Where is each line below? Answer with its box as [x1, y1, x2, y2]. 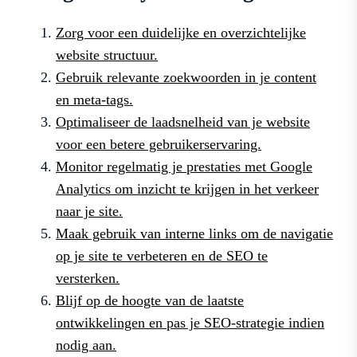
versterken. [56, 269, 120, 286]
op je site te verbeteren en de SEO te [56, 247, 268, 264]
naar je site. [56, 202, 123, 219]
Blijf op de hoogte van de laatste [56, 292, 244, 308]
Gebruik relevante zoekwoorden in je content [56, 69, 316, 85]
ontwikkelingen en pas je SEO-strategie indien [56, 314, 324, 331]
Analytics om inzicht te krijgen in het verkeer [56, 180, 319, 197]
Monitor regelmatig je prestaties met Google [56, 158, 312, 175]
